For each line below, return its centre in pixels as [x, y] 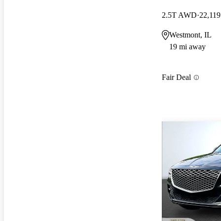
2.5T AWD [179, 15]
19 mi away [187, 46]
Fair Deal [176, 77]
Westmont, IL [190, 35]
